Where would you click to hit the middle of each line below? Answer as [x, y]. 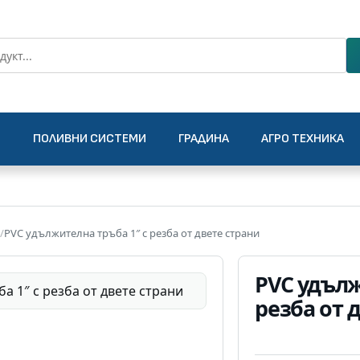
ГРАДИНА [203, 139]
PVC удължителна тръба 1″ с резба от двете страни [132, 233]
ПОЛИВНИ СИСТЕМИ [89, 139]
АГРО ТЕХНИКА [302, 139]
